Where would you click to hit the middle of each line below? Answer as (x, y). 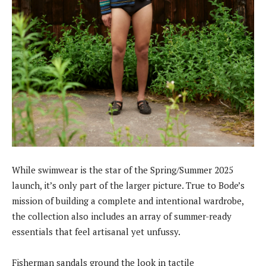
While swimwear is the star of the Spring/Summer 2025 (123, 170)
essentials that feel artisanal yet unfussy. (96, 231)
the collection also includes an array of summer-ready (122, 216)
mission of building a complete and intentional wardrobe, (128, 200)
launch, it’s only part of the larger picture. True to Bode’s (128, 185)
